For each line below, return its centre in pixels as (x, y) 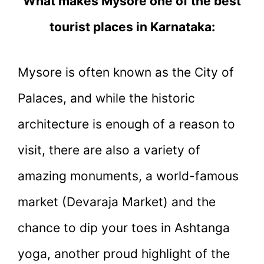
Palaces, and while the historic (106, 98)
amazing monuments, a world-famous (128, 176)
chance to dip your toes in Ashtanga (124, 228)
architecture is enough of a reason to (126, 124)
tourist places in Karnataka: (132, 27)
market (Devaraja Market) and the (117, 202)
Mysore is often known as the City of (126, 72)
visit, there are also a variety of (109, 150)
